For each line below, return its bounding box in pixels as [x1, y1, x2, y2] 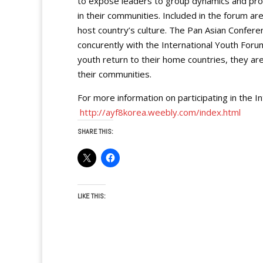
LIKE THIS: [77, 191, 106, 201]
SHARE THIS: [77, 127, 113, 136]
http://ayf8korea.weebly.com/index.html [80, 106, 241, 118]
